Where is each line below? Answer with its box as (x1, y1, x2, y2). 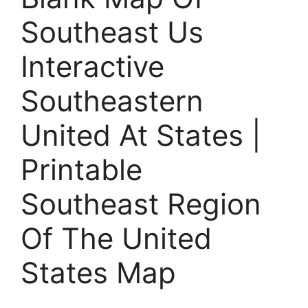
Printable (21, 151, 142, 187)
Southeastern (21, 82, 203, 118)
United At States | (21, 117, 261, 153)
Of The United (21, 220, 212, 256)
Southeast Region (21, 186, 261, 221)
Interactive (21, 48, 164, 84)
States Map (21, 254, 176, 290)
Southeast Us (21, 14, 203, 49)
